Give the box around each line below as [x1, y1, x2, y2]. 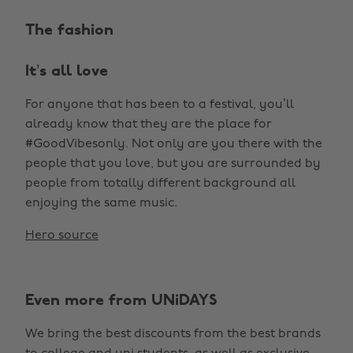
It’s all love [25, 64, 108, 80]
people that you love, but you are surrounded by [25, 158, 321, 170]
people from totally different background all [25, 177, 295, 190]
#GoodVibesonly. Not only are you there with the [25, 138, 322, 150]
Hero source [25, 229, 98, 242]
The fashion [25, 23, 113, 39]
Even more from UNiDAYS [25, 293, 217, 309]
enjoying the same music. [25, 197, 177, 210]
